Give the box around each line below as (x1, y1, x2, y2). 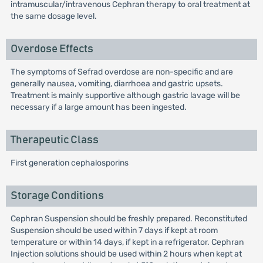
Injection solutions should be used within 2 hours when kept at (10, 249, 242, 259)
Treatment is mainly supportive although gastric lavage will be (10, 90, 240, 101)
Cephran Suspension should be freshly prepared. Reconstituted (10, 214, 247, 224)
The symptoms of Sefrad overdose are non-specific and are (10, 67, 233, 77)
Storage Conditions (10, 190, 104, 202)
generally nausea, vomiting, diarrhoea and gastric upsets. (10, 79, 223, 89)
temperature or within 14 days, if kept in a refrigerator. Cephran (10, 237, 244, 248)
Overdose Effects (10, 43, 93, 55)
